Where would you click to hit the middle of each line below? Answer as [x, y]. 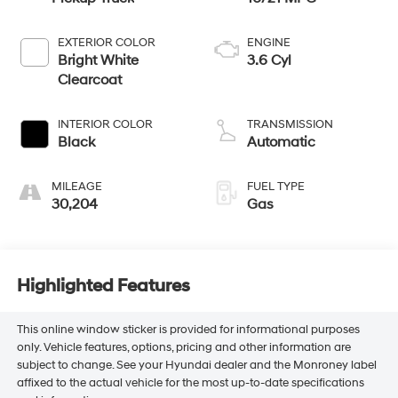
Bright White [98, 61]
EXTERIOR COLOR [106, 43]
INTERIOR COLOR [105, 125]
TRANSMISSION [290, 125]
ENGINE [269, 43]
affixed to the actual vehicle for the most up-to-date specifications [190, 382]
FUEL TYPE [276, 187]
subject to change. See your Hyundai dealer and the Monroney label [196, 365]
